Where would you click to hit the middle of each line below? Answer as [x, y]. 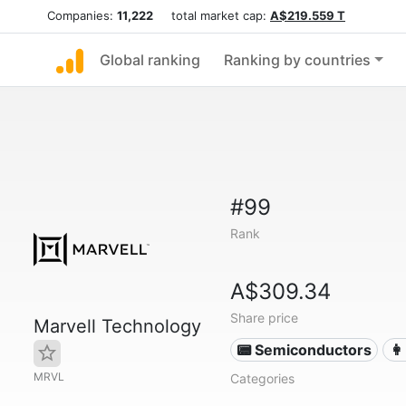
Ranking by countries [297, 60]
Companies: [82, 15]
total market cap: [212, 15]
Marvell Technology [117, 326]
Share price [264, 318]
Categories [262, 378]
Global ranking [150, 60]
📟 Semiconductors [304, 350]
